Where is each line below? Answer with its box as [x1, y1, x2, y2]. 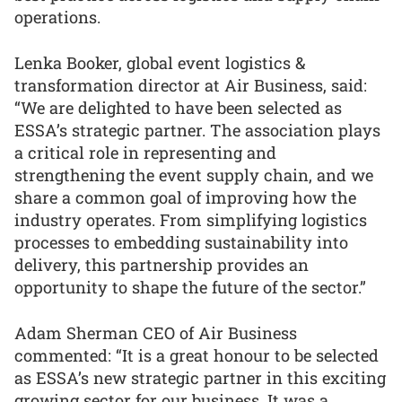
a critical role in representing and [14, 141, 276, 163]
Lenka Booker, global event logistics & [14, 51, 306, 74]
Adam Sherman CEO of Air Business [14, 321, 297, 344]
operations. [14, 6, 100, 29]
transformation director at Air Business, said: [14, 74, 367, 96]
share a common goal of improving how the [14, 186, 356, 208]
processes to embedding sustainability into [14, 231, 348, 253]
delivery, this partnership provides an [14, 253, 309, 275]
